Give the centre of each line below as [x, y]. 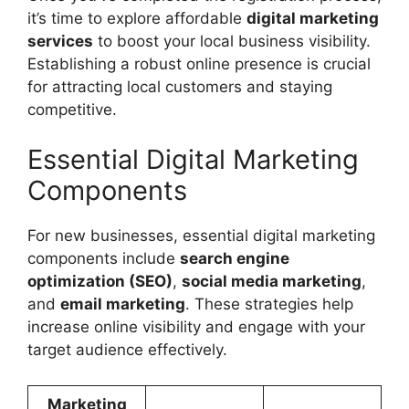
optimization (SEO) [100, 281]
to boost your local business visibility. [232, 41]
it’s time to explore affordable [137, 18]
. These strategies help [269, 304]
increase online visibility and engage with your [196, 327]
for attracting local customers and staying [180, 86]
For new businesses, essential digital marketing [201, 236]
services [60, 41]
